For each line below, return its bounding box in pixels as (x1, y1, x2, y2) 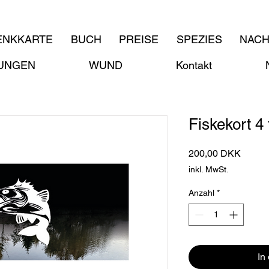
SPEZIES (176, 33, 222, 46)
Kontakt (176, 59, 213, 71)
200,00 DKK (189, 148, 241, 159)
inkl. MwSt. (189, 165, 229, 174)
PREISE (119, 33, 159, 46)
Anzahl (189, 188, 214, 198)
